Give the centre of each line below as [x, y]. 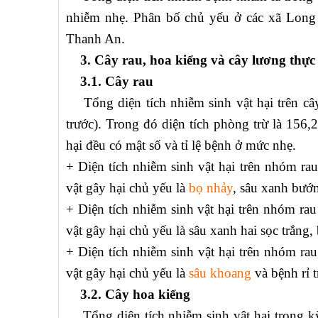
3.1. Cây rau [110, 82]
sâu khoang [220, 273]
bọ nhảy [211, 188]
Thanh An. [95, 39]
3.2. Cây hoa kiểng [128, 295]
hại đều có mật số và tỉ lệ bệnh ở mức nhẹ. [181, 146]
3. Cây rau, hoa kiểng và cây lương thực [191, 60]
